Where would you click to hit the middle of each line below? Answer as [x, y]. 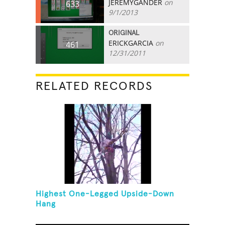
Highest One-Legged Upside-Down [105, 194]
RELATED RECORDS [94, 86]
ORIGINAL [124, 33]
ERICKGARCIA [131, 43]
